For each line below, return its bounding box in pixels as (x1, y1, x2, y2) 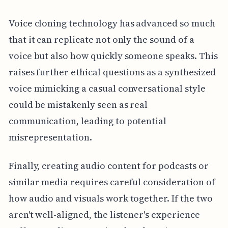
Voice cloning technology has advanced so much (8, 16, 215, 30)
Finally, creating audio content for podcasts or (8, 159, 209, 172)
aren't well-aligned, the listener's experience (8, 208, 200, 221)
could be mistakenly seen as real (8, 98, 148, 111)
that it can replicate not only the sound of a (8, 33, 194, 46)
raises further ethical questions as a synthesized (8, 65, 216, 78)
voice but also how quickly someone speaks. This (8, 49, 218, 62)
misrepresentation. (8, 130, 92, 144)
